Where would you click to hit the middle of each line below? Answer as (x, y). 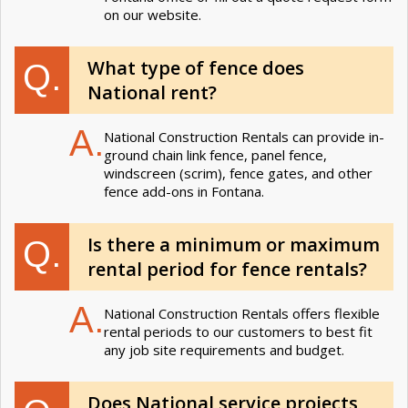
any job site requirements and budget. (224, 349)
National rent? (152, 92)
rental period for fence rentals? (227, 269)
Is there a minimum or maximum (234, 244)
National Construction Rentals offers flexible (242, 313)
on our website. (153, 14)
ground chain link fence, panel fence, (215, 154)
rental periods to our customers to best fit (238, 331)
